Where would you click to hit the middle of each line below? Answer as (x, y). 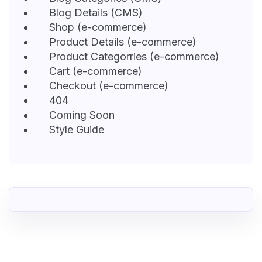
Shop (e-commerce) (98, 27)
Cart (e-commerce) (96, 71)
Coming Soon (82, 115)
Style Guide (77, 129)
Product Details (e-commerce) (123, 42)
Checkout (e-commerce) (109, 85)
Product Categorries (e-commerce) (134, 56)
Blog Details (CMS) (96, 12)
